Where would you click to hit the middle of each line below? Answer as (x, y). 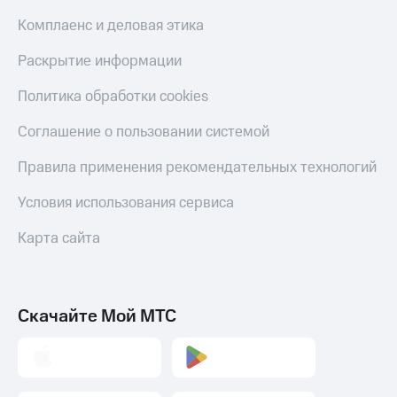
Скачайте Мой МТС (97, 316)
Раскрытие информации (100, 61)
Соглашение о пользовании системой (144, 132)
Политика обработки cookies (113, 96)
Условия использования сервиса (126, 202)
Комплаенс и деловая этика (111, 25)
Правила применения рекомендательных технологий (197, 167)
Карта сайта (59, 238)
